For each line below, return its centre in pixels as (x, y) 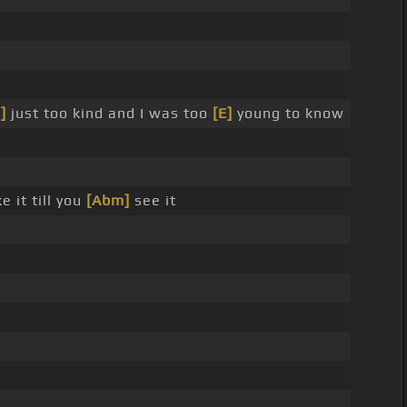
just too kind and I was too (109, 114)
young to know (288, 114)
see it (153, 201)
